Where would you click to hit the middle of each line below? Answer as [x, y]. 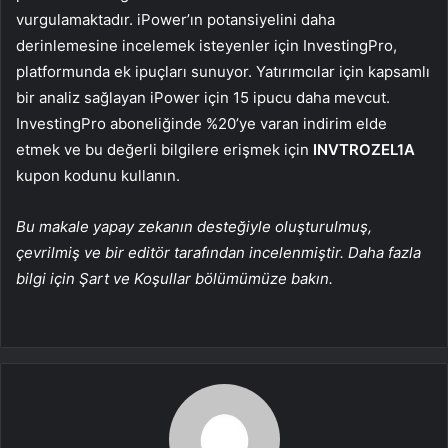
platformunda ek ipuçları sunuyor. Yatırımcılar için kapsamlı [223, 72]
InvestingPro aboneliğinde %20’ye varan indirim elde [201, 124]
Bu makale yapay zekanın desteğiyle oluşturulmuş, [194, 227]
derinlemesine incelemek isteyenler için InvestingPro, [206, 46]
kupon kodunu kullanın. [98, 176]
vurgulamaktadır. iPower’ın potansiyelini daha [175, 20]
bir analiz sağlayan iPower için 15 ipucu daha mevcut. [203, 98]
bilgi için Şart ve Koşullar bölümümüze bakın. [174, 279]
